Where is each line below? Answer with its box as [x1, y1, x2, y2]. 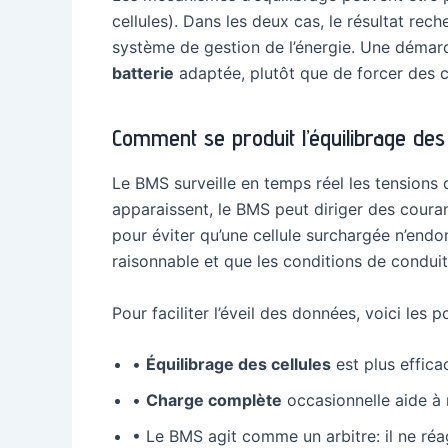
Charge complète [146, 390, 282, 411]
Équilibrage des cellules [146, 354, 331, 375]
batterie [112, 62, 174, 83]
